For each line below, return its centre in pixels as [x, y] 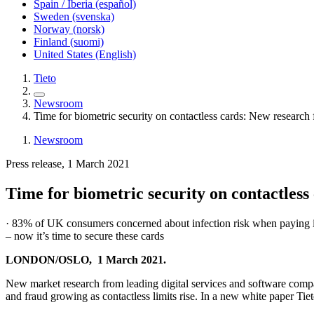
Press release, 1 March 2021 [68, 164]
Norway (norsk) [69, 29]
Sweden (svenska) [74, 16]
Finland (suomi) [69, 42]
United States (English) [85, 54]
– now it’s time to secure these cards [85, 235]
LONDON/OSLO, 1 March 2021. [86, 259]
